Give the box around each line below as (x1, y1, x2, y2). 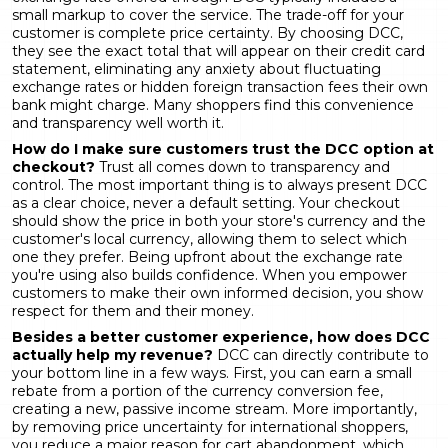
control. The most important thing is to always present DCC (12, 175, 427, 194)
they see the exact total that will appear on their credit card (12, 41, 425, 60)
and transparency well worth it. (12, 113, 224, 132)
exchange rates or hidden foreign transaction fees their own (12, 77, 428, 96)
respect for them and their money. (12, 301, 254, 320)
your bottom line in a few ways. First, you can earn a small (12, 363, 412, 382)
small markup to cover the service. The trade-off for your (12, 5, 404, 24)
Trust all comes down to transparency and (95, 157, 390, 176)
